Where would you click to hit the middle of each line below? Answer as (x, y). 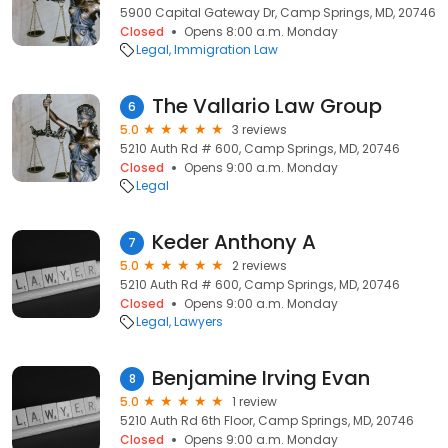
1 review (254, 401)
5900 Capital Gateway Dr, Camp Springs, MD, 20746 (278, 12)
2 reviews (259, 265)
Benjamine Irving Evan (261, 378)
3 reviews (259, 129)
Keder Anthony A (234, 242)
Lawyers (198, 321)
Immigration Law (226, 49)
